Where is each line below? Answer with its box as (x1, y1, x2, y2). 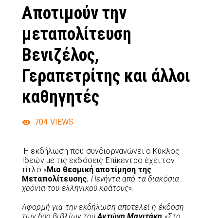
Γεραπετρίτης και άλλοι (22, 65, 190, 86)
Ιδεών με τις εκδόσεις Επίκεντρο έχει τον (22, 155, 175, 165)
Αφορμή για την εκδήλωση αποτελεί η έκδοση (22, 202, 184, 212)
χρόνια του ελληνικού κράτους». (22, 183, 134, 193)
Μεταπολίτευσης (22, 174, 87, 183)
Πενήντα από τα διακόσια (91, 174, 180, 183)
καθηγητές (22, 86, 99, 107)
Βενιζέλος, (22, 44, 99, 65)
